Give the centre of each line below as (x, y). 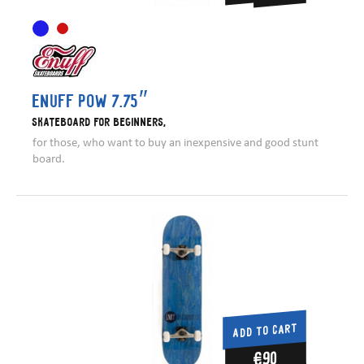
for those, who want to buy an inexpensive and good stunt (175, 143)
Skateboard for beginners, (99, 121)
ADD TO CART (265, 330)
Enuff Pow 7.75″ (90, 101)
